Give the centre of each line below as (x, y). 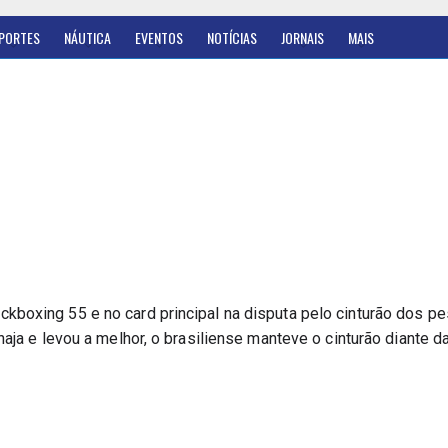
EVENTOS (159, 37)
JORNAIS (302, 37)
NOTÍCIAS (232, 37)
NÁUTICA (87, 37)
